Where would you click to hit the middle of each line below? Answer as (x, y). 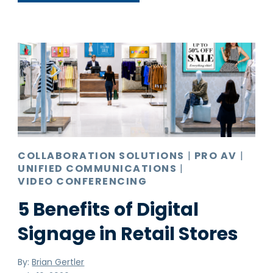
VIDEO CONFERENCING (83, 182)
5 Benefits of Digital (108, 210)
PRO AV (215, 156)
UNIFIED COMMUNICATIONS (97, 169)
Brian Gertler (58, 262)
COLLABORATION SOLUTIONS (101, 156)
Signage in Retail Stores (128, 234)
